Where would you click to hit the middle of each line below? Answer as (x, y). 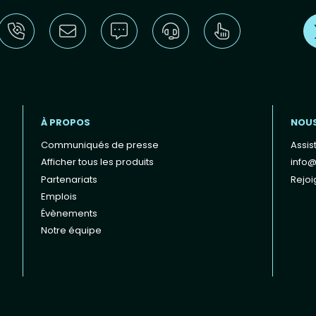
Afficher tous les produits (98, 162)
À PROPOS (66, 122)
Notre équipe (72, 231)
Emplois (59, 196)
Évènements (69, 214)
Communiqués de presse (100, 145)
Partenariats (69, 179)
